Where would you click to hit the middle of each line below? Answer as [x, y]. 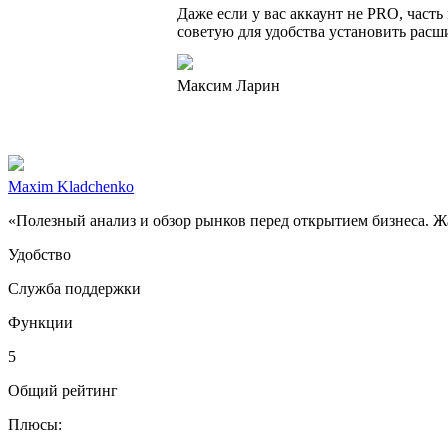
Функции [40, 322]
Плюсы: [35, 424]
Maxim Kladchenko [71, 186]
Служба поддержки [74, 288]
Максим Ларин [228, 86]
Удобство [39, 254]
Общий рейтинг [63, 390]
